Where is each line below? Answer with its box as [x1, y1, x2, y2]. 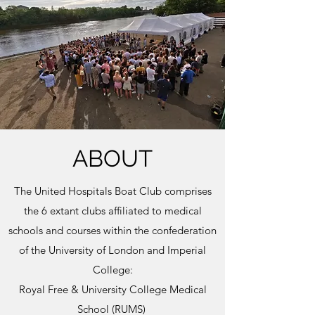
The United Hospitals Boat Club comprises [13, 184, 212, 198]
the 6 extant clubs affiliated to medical [23, 204, 202, 217]
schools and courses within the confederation [8, 224, 217, 237]
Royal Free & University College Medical [18, 283, 207, 296]
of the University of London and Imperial [19, 243, 206, 257]
